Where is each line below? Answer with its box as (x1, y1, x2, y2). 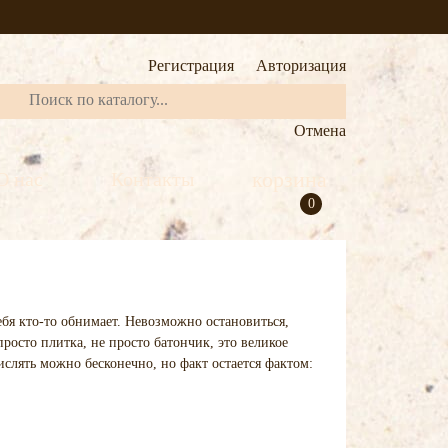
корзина (252, 167, 327, 192)
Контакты (111, 168, 204, 190)
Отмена (294, 122, 346, 139)
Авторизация (256, 57, 346, 74)
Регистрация (148, 57, 234, 74)
